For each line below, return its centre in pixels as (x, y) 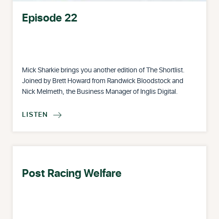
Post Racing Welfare (72, 174)
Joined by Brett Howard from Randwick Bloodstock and (103, 81)
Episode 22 (50, 18)
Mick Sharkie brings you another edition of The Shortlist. (104, 70)
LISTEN (35, 114)
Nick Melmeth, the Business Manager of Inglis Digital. (100, 91)
